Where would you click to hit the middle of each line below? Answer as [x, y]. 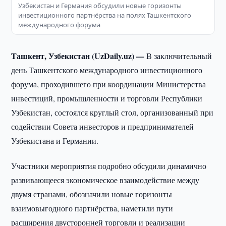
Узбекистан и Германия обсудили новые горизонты [100, 6]
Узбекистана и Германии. [55, 140]
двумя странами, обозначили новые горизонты [92, 194]
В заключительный [179, 56]
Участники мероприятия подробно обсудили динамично [109, 166]
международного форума [60, 25]
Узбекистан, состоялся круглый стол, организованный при [112, 112]
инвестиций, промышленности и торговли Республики [107, 98]
